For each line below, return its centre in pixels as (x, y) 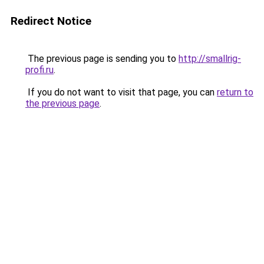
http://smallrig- (210, 59)
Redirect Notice (51, 21)
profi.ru (39, 70)
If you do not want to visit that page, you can (121, 92)
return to (235, 92)
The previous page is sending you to (102, 59)
